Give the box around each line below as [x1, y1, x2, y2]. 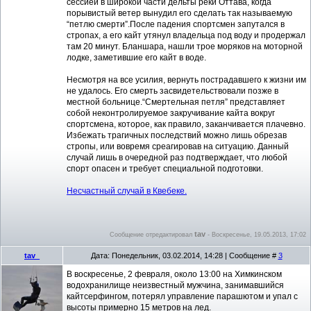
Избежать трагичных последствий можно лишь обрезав [67, 130, 287, 140]
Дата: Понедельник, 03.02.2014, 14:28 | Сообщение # [90, 251, 278, 260]
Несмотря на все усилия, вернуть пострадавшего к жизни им [67, 74, 306, 85]
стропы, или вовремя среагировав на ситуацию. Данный [67, 141, 289, 151]
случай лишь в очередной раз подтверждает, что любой [67, 152, 287, 162]
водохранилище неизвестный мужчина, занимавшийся [67, 280, 284, 290]
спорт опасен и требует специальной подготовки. [67, 163, 263, 174]
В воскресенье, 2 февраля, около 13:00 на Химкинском [67, 269, 282, 279]
